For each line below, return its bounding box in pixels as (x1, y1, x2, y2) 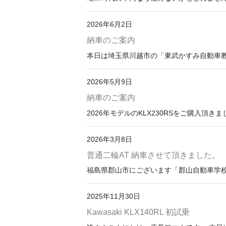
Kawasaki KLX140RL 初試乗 (87, 208, 190, 217)
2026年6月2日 (87, 20, 132, 28)
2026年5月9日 (87, 77, 132, 86)
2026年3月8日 (87, 135, 132, 143)
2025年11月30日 (87, 192, 140, 201)
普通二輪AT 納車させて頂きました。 (87, 150, 220, 159)
